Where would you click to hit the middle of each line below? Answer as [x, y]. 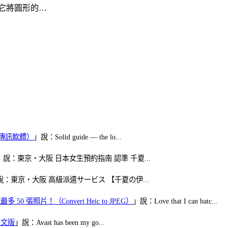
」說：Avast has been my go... [60, 222]
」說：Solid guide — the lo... [78, 137]
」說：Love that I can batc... [175, 201]
